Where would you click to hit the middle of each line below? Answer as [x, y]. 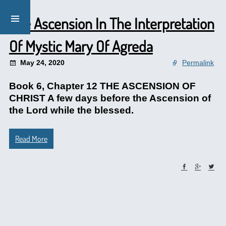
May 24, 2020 [42, 63]
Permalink [198, 63]
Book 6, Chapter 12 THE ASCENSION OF [102, 86]
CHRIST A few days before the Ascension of [110, 98]
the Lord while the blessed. [71, 110]
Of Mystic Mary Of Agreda [81, 46]
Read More [31, 139]
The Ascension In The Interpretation [111, 23]
